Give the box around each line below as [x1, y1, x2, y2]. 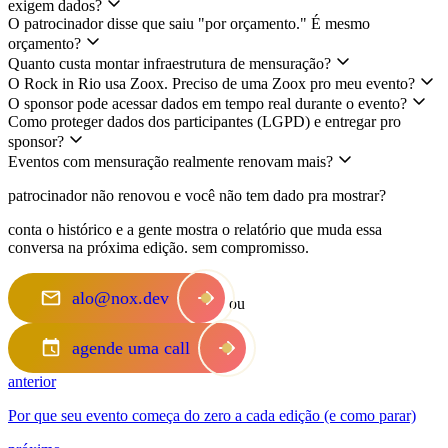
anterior [8, 372, 56, 390]
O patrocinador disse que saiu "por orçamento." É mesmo [8, 14, 370, 32]
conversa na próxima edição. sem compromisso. [8, 238, 309, 256]
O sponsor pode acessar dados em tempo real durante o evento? [8, 94, 411, 112]
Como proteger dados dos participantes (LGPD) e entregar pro [8, 112, 401, 130]
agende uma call [72, 337, 190, 358]
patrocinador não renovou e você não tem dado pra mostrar [8, 186, 379, 204]
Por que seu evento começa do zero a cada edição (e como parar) [8, 406, 416, 424]
